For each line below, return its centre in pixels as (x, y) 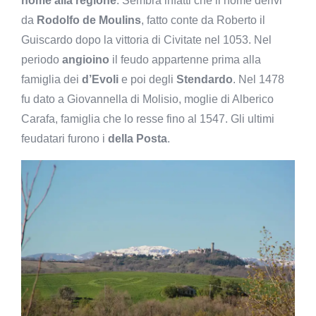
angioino (86, 59)
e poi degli (147, 79)
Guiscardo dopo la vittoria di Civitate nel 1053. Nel (146, 39)
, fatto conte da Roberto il (203, 20)
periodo (42, 59)
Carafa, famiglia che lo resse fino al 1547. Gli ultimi (148, 119)
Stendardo (205, 79)
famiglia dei (51, 79)
